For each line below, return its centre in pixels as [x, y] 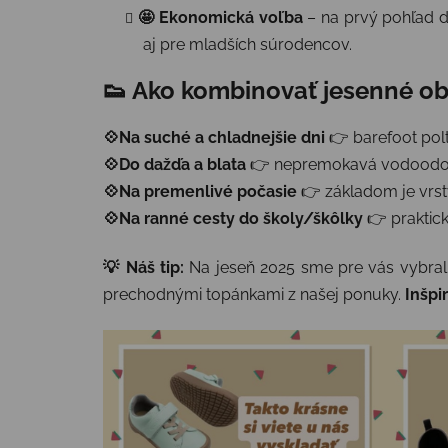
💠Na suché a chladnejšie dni [214, 138]
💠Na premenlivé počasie [200, 192]
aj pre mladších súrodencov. [247, 45]
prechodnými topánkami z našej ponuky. [254, 295]
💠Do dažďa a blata [174, 165]
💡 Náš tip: [144, 268]
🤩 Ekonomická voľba [220, 18]
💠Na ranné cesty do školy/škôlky [233, 219]
